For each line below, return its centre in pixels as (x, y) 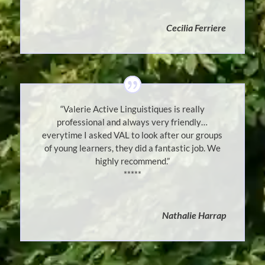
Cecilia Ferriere (196, 28)
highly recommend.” (132, 161)
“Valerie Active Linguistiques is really (132, 109)
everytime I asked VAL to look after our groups (132, 135)
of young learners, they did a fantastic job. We (132, 148)
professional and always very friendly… (132, 122)
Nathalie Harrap (194, 215)
